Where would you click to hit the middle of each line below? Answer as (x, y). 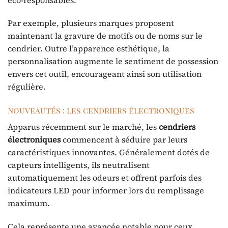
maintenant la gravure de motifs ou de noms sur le (105, 36)
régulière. (27, 87)
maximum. (29, 203)
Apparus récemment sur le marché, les (83, 127)
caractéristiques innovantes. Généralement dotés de (109, 152)
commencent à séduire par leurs (124, 140)
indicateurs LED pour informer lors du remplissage (106, 191)
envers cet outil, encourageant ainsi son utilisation (105, 74)
